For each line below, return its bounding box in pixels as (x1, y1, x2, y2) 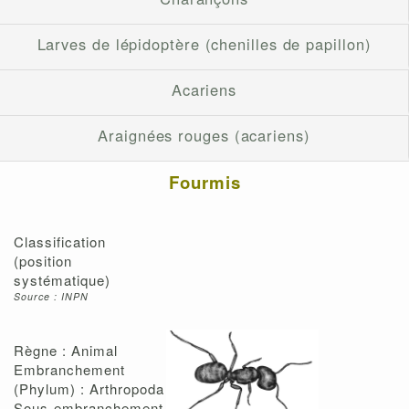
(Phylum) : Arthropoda (14, 379, 164, 399)
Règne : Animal (14, 341, 118, 361)
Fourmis (168, 170, 241, 195)
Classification (14, 232, 106, 252)
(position (14, 251, 72, 271)
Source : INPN (14, 289, 89, 304)
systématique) (14, 270, 110, 290)
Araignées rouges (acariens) (98, 124, 310, 147)
